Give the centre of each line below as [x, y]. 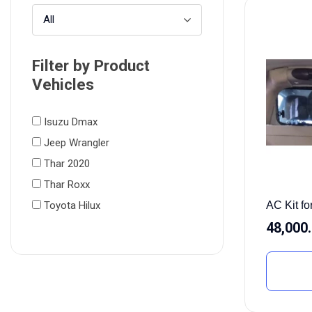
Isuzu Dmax [71, 122]
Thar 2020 [67, 164]
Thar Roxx [67, 185]
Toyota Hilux [72, 205]
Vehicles [63, 84]
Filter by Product [91, 65]
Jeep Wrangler [77, 143]
